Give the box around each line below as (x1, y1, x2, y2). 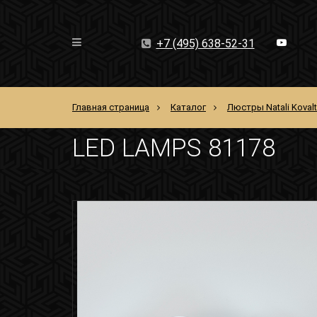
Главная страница (72, 101, 149, 113)
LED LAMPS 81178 (72, 133, 275, 163)
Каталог (171, 101, 206, 113)
